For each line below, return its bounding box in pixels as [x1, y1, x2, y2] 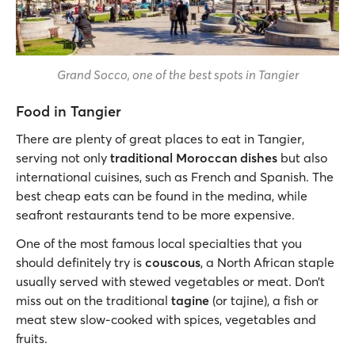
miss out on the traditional [16, 292, 171, 308]
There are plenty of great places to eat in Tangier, [16, 131, 304, 147]
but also [277, 150, 327, 166]
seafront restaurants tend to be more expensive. [16, 207, 295, 223]
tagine [171, 292, 212, 308]
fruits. [16, 330, 51, 346]
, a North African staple [200, 254, 334, 270]
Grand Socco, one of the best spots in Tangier [56, 67, 299, 82]
